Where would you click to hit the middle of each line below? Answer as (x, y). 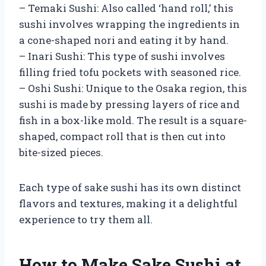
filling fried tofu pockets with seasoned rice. (130, 72)
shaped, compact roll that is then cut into (122, 136)
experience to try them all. (86, 219)
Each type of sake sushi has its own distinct (130, 187)
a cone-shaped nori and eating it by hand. (124, 40)
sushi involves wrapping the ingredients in (129, 24)
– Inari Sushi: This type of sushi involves (122, 56)
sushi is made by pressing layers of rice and (129, 104)
